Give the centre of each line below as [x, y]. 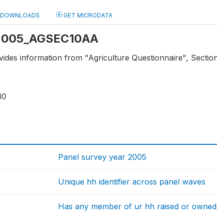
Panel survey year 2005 [102, 157]
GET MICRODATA [87, 15]
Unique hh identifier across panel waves [132, 182]
